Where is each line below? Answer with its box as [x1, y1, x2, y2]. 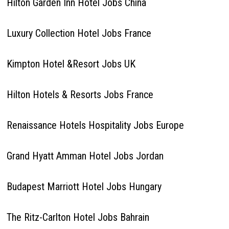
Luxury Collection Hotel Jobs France [6, 27, 151, 39]
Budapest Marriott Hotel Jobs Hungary [6, 180, 162, 193]
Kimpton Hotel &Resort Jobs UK [6, 58, 135, 70]
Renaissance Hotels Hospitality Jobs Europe [6, 119, 184, 131]
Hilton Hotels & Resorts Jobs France [6, 88, 153, 101]
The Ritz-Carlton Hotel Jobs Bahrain [6, 211, 149, 223]
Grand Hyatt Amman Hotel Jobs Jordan [6, 150, 164, 162]
